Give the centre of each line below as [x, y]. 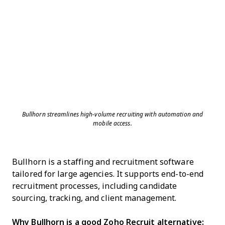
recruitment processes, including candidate [95, 186]
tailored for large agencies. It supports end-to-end [108, 174]
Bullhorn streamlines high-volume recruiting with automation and [113, 115]
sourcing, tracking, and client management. [94, 198]
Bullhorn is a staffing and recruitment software [103, 162]
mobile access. [113, 124]
